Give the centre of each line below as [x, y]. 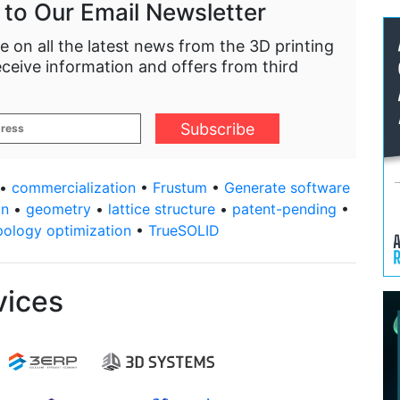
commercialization [74, 187]
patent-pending [284, 209]
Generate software [287, 187]
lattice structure [162, 209]
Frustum [180, 187]
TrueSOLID [184, 230]
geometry [58, 209]
